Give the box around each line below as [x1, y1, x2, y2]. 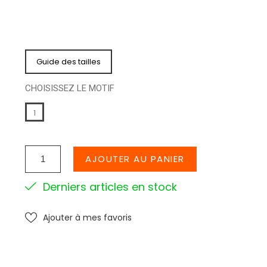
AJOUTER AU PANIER [85, 152, 185, 165]
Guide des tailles [36, 55, 101, 67]
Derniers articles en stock [37, 179, 178, 194]
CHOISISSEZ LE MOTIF [25, 82, 115, 94]
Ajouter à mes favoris [43, 211, 132, 223]
